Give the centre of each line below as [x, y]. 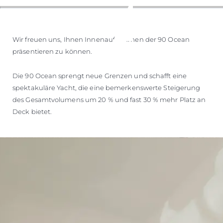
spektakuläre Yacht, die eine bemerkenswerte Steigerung [107, 87]
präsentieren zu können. [53, 51]
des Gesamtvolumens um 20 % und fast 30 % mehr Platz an [109, 99]
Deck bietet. [33, 111]
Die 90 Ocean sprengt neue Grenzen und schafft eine [100, 75]
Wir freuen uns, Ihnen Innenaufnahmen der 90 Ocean [101, 39]
